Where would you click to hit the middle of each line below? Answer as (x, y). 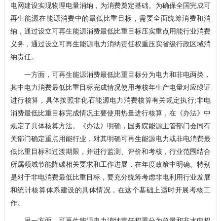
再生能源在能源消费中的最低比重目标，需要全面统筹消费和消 (110, 18)
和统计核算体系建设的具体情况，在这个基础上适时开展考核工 (110, 190)
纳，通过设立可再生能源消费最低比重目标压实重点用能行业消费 (110, 31)
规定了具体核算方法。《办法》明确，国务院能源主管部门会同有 (110, 126)
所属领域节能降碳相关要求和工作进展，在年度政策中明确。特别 (110, 164)
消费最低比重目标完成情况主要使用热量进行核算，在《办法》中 (110, 113)
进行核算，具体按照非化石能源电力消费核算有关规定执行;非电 (110, 100)
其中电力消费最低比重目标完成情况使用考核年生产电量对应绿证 (110, 87)
